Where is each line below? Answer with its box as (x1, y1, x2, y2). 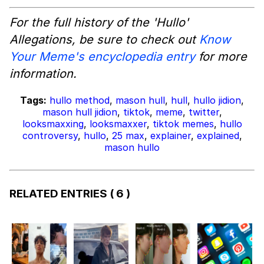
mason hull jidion (42, 106, 117, 118)
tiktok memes (152, 118, 214, 130)
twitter (188, 106, 219, 118)
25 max (111, 130, 144, 142)
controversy (22, 130, 78, 142)
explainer (150, 130, 191, 142)
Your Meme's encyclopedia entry (9, 49, 195, 64)
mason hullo (104, 141, 160, 154)
